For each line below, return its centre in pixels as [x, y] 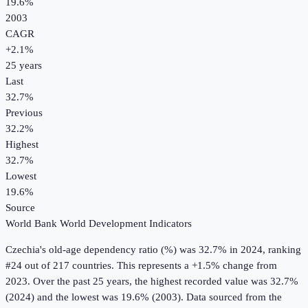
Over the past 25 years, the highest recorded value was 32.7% [164, 282]
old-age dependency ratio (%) [113, 250]
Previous [24, 113]
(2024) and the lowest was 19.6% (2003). [95, 297]
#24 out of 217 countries [58, 266]
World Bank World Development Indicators [99, 224]
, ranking [282, 250]
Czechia [23, 250]
